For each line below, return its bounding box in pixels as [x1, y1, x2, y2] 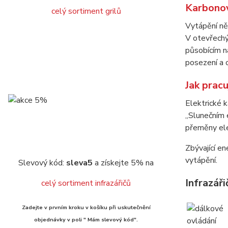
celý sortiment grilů [51, 6, 121, 17]
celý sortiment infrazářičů [41, 178, 131, 189]
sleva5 [66, 157, 93, 168]
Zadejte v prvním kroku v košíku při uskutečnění [21, 204, 151, 211]
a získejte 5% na [93, 157, 154, 168]
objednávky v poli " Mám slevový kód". [34, 216, 138, 223]
